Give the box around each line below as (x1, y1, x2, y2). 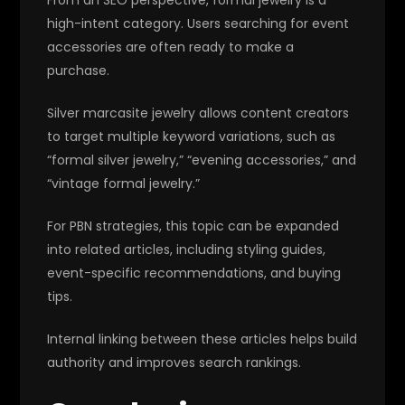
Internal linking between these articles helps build (47, 329, 358, 348)
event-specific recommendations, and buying (47, 263, 342, 282)
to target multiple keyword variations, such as (47, 127, 336, 146)
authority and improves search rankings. (47, 353, 302, 372)
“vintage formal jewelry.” (47, 174, 201, 193)
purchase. (47, 61, 110, 80)
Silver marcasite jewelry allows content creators (47, 103, 350, 122)
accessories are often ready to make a (47, 37, 295, 56)
